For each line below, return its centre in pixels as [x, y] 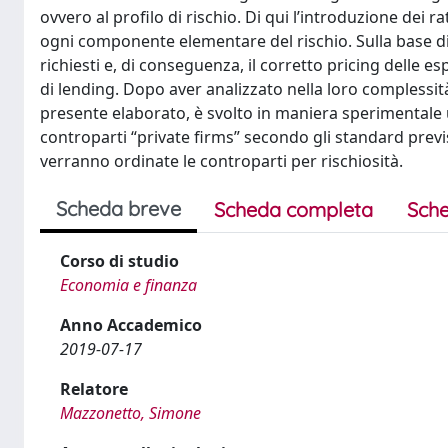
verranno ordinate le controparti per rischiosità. [221, 161]
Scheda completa [293, 209]
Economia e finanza [128, 285]
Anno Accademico [131, 325]
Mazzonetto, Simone [130, 413]
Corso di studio [119, 261]
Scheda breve [118, 208]
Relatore [94, 389]
